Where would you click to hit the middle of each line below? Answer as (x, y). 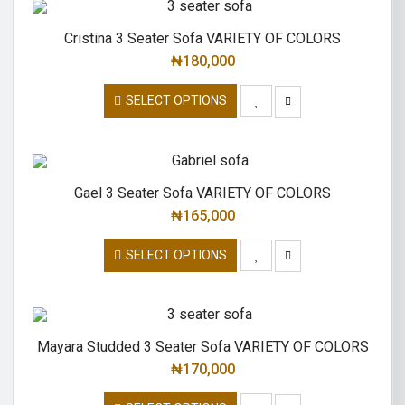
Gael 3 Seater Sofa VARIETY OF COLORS (202, 193)
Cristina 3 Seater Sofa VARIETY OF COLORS (202, 38)
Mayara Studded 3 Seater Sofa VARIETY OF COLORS (202, 347)
